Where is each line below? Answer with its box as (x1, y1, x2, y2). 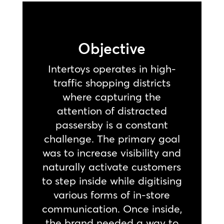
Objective (78, 39, 146, 58)
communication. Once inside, (41, 201, 182, 215)
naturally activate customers (42, 159, 181, 173)
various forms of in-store (53, 187, 170, 201)
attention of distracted (56, 103, 167, 117)
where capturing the (62, 89, 161, 103)
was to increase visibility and (42, 145, 181, 159)
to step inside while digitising (41, 173, 182, 187)
